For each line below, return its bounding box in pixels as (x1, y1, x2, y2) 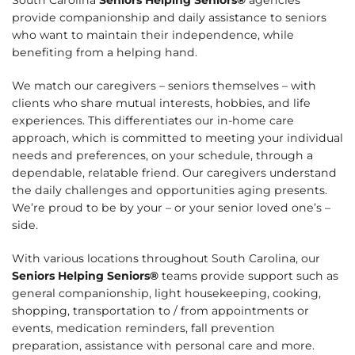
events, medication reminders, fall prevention (12, 320, 275, 335)
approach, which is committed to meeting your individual (12, 130, 343, 145)
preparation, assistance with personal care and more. (12, 338, 315, 353)
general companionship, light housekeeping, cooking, (12, 285, 321, 300)
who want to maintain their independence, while (12, 27, 294, 42)
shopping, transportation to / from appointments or (12, 303, 309, 318)
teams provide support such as (158, 268, 338, 283)
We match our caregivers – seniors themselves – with (12, 78, 316, 93)
